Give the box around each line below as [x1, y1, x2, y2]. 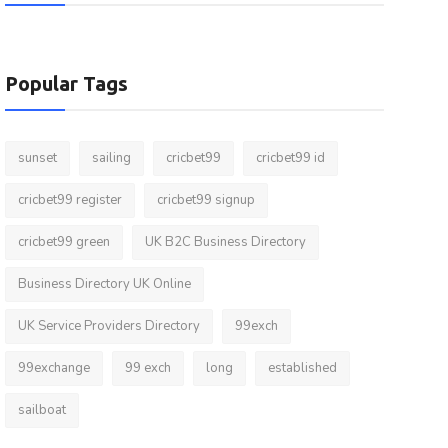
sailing [91, 149, 131, 167]
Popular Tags [4, 72, 128, 95]
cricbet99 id [255, 149, 325, 167]
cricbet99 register [17, 191, 122, 209]
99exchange [17, 359, 90, 377]
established [267, 359, 337, 377]
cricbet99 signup [156, 191, 255, 209]
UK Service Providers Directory [17, 317, 200, 335]
